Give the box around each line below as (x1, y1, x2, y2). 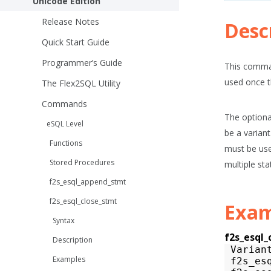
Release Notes (42, 15, 99, 27)
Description (53, 234, 93, 245)
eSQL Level (47, 118, 83, 129)
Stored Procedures (50, 157, 114, 168)
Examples (53, 253, 85, 264)
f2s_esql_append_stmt (50, 176, 126, 187)
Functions (50, 137, 82, 148)
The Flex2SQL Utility (42, 77, 120, 89)
